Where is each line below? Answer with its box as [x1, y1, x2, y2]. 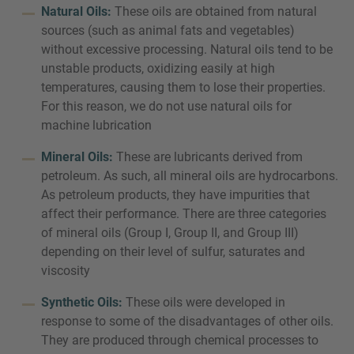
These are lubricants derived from [113, 149, 303, 164]
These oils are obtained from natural [111, 4, 317, 19]
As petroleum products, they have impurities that [41, 187, 310, 202]
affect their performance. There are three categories [41, 206, 326, 221]
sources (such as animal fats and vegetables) [41, 23, 295, 38]
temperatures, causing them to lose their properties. [41, 80, 326, 95]
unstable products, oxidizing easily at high [41, 61, 275, 76]
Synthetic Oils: [41, 295, 122, 310]
